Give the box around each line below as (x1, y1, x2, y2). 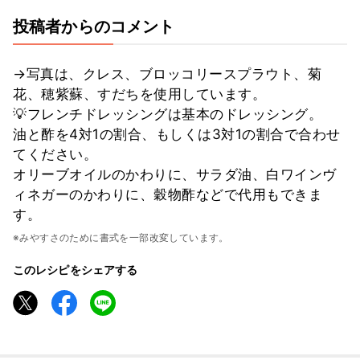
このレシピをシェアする (13, 262, 138, 276)
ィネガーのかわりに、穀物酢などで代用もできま (13, 186, 322, 202)
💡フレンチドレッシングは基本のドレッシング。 (13, 105, 322, 122)
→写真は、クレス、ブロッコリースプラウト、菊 (13, 65, 321, 82)
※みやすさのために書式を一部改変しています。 (13, 231, 229, 243)
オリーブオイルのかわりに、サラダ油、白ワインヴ (13, 166, 337, 182)
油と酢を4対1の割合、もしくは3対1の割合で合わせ (13, 125, 341, 142)
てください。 (13, 145, 97, 162)
